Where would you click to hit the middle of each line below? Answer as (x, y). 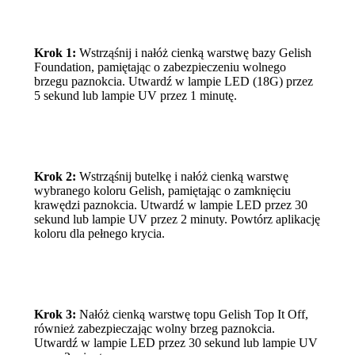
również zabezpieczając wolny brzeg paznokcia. (154, 329)
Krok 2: (56, 177)
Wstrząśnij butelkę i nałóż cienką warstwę (183, 177)
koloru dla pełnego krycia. (99, 234)
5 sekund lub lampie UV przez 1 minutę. (135, 96)
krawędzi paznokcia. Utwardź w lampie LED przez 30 (170, 205)
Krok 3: (55, 315)
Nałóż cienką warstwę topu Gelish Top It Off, (192, 315)
